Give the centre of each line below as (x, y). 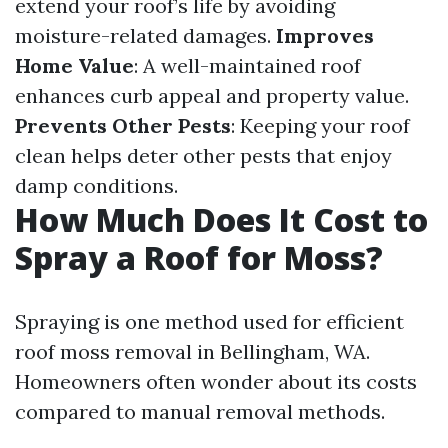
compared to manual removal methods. (200, 411)
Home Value (74, 65)
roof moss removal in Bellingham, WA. (192, 351)
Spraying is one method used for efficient (209, 321)
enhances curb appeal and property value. (212, 95)
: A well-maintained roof (247, 65)
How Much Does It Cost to (221, 219)
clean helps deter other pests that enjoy (203, 155)
